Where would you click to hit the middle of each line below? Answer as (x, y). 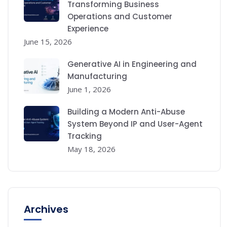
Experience (88, 28)
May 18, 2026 (91, 149)
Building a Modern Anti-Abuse (126, 111)
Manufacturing (97, 76)
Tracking (85, 136)
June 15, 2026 (48, 41)
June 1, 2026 (89, 89)
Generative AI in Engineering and (132, 64)
